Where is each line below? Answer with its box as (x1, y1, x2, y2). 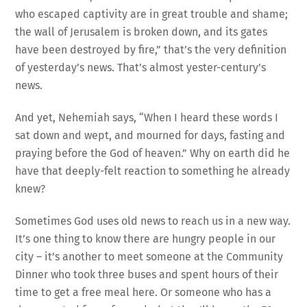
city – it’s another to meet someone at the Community (15, 249, 284, 263)
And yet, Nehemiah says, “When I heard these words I (15, 111, 279, 125)
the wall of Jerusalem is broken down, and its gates (15, 25, 268, 39)
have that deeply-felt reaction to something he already (15, 164, 291, 178)
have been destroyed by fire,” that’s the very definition (15, 43, 287, 57)
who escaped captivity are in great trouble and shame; (15, 8, 288, 21)
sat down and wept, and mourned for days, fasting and (15, 129, 286, 143)
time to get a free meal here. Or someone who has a (15, 285, 272, 299)
